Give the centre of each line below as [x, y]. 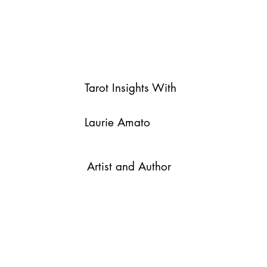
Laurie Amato [119, 123]
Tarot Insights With [131, 88]
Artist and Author [132, 167]
